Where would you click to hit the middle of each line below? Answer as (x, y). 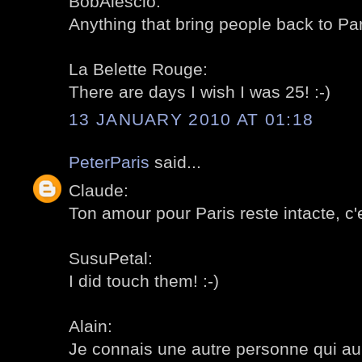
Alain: (90, 326)
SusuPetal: (111, 258)
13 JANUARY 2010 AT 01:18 (192, 120)
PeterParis (109, 162)
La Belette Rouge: (138, 69)
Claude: (99, 190)
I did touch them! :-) (144, 280)
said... (175, 162)
